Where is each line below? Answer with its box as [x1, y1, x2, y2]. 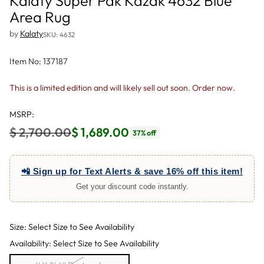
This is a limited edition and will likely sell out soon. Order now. [9, 82, 235, 93]
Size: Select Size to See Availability [9, 222, 134, 232]
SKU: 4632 [43, 29, 75, 39]
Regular [9, 132, 51, 148]
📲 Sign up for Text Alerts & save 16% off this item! [21, 166, 243, 176]
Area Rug [9, 8, 71, 27]
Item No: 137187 [9, 56, 68, 67]
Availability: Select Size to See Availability [9, 238, 159, 249]
